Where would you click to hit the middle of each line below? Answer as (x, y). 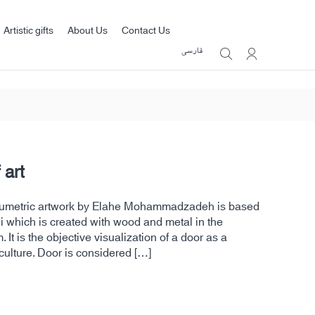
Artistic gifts (28, 31)
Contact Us (146, 31)
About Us (88, 31)
